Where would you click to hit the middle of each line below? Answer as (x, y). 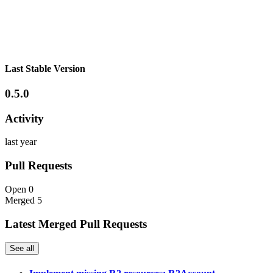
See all (22, 249)
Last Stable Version (45, 68)
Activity (24, 118)
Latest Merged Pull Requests (76, 224)
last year (21, 142)
